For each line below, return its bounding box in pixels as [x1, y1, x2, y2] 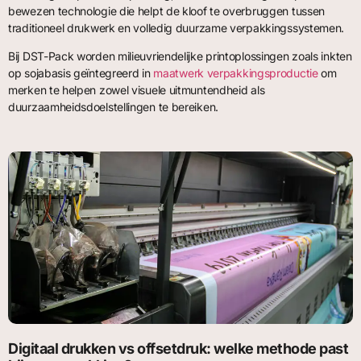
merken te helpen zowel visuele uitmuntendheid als [8, 83, 265, 98]
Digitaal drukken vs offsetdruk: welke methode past [8, 339, 348, 357]
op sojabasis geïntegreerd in [8, 66, 154, 81]
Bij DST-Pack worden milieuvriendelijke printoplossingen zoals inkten [8, 49, 352, 64]
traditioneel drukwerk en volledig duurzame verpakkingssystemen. [8, 20, 345, 35]
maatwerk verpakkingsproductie [153, 66, 318, 81]
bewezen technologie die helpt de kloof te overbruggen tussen [8, 3, 326, 18]
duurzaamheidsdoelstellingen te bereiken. [8, 100, 218, 114]
